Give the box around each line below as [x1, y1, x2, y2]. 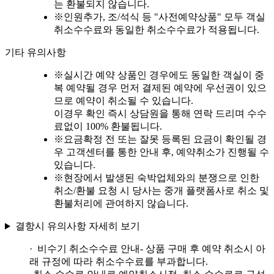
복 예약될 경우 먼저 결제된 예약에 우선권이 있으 [54, 83, 267, 94]
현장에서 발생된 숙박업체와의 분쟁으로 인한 [64, 172, 259, 183]
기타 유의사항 [5, 47, 66, 58]
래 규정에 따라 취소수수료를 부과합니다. [29, 256, 208, 267]
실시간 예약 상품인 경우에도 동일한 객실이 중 [64, 70, 264, 81]
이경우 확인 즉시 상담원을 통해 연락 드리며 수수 [54, 108, 267, 119]
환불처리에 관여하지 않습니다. [54, 198, 188, 209]
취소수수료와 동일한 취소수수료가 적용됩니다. [54, 24, 259, 35]
